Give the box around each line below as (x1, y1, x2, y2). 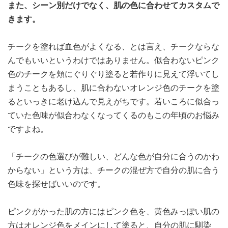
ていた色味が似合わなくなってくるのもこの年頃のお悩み (8, 110, 219, 120)
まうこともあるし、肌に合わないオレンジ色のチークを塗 (8, 83, 219, 93)
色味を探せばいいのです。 (8, 179, 105, 189)
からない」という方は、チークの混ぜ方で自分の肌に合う (8, 165, 219, 175)
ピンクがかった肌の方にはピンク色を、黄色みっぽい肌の (8, 207, 219, 216)
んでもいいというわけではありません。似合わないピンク (8, 55, 219, 65)
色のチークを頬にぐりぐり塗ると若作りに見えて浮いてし (8, 69, 219, 79)
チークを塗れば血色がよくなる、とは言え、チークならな (8, 42, 219, 51)
